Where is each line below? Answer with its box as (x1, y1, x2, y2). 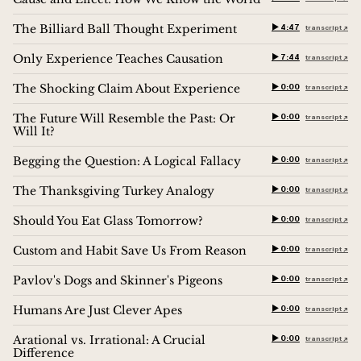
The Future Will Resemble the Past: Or (13, 110, 235, 126)
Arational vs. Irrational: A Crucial (13, 332, 205, 347)
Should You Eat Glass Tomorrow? (13, 213, 203, 228)
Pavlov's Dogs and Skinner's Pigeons (13, 272, 222, 288)
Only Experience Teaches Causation (13, 51, 223, 66)
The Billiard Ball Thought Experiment (13, 21, 237, 36)
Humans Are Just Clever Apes (13, 302, 182, 317)
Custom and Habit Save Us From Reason (13, 243, 247, 258)
